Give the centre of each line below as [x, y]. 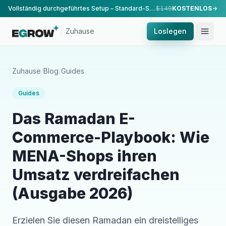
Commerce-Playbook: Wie [111, 137]
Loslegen [170, 31]
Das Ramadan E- [74, 119]
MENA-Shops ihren [84, 156]
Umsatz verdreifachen [96, 175]
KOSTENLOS [192, 8]
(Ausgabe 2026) [72, 193]
